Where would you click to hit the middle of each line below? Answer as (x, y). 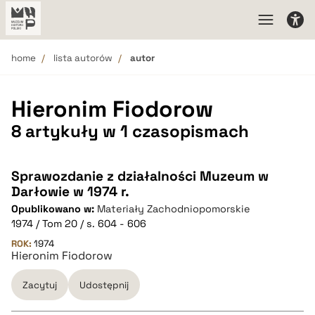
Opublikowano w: (54, 209)
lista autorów (83, 58)
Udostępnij (104, 285)
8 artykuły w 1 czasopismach (130, 131)
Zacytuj (40, 285)
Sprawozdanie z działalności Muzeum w (140, 176)
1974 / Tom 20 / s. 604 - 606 (79, 224)
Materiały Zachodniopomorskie (174, 209)
